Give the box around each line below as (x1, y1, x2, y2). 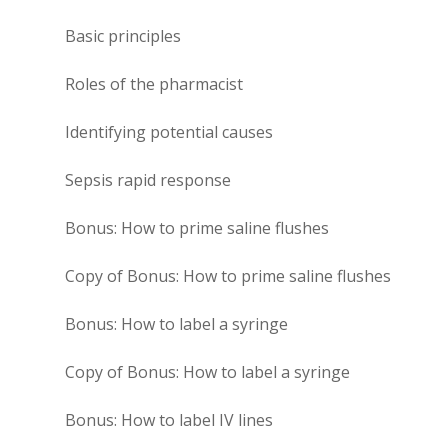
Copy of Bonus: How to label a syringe (64, 360, 350, 383)
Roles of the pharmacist (64, 72, 243, 95)
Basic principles (64, 24, 181, 47)
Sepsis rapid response (64, 168, 231, 191)
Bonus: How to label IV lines (64, 408, 273, 431)
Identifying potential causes (64, 120, 273, 143)
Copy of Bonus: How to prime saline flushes (64, 264, 391, 287)
